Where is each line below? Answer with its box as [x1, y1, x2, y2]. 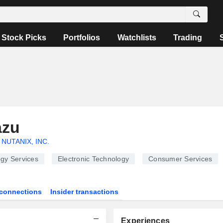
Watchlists [117, 33, 156, 42]
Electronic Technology [57, 155, 129, 163]
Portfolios [63, 33, 101, 42]
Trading [173, 33, 203, 42]
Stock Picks [1, 33, 47, 42]
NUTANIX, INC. [1, 137, 49, 145]
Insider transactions [50, 188, 119, 196]
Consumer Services [148, 155, 213, 163]
